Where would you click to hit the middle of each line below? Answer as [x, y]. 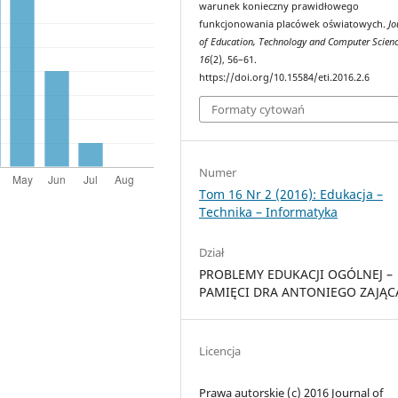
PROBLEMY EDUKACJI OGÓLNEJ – [296, 274]
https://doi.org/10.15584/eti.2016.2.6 [285, 78]
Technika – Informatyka [269, 211]
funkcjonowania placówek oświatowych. [294, 24]
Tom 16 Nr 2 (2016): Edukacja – [291, 194]
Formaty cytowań [259, 109]
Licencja [220, 350]
